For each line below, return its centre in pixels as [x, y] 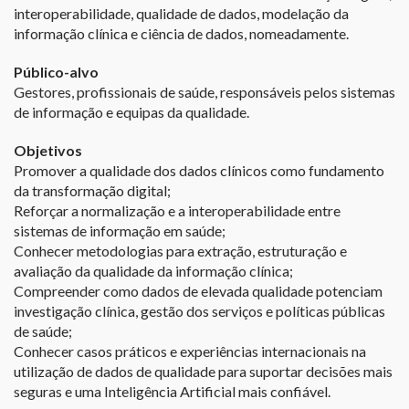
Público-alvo [56, 72]
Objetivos [47, 151]
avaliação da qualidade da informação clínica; [153, 271]
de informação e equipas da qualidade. [131, 112]
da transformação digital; [92, 191]
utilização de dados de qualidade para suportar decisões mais [203, 372]
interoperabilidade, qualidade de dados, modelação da [181, 14]
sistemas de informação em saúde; [119, 231]
